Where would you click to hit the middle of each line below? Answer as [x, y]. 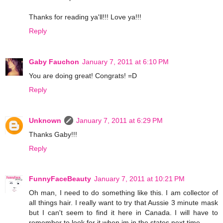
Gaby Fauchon [54, 61]
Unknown [45, 120]
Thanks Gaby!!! [53, 134]
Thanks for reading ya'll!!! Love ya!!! [85, 17]
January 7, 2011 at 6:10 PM [125, 61]
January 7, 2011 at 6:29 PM [119, 120]
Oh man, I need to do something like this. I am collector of [123, 193]
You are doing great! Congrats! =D [83, 75]
